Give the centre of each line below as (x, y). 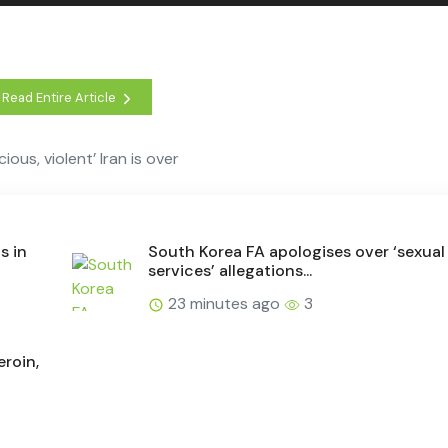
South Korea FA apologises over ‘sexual (296, 252)
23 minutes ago (224, 304)
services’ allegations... (230, 271)
